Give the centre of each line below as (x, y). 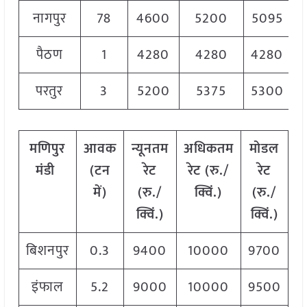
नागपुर (49, 19)
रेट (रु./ (209, 171)
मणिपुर (48, 149)
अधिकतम (208, 149)
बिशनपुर (47, 251)
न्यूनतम (150, 149)
